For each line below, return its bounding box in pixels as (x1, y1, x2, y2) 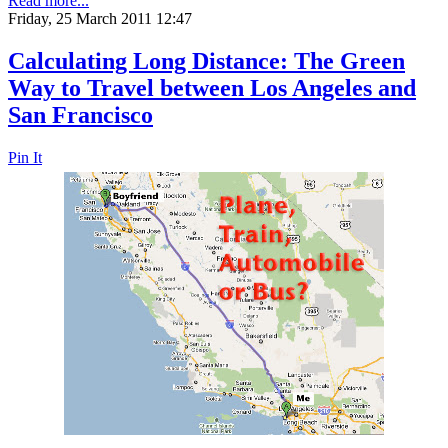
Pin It (8, 148, 42, 166)
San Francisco (8, 101, 153, 128)
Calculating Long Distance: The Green (8, 47, 405, 74)
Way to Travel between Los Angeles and (8, 74, 416, 101)
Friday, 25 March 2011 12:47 (8, 9, 192, 27)
